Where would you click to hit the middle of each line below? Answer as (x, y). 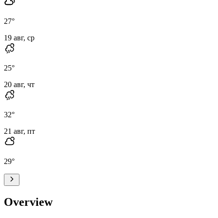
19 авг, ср (19, 37)
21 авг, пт (19, 131)
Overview (28, 202)
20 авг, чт (19, 84)
